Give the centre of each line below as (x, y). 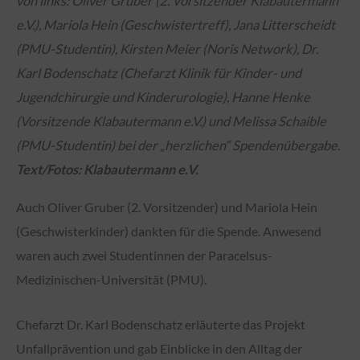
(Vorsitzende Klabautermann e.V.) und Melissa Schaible (171, 121)
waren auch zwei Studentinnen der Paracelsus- (144, 255)
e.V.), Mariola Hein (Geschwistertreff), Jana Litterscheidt (176, 25)
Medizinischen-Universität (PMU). (111, 279)
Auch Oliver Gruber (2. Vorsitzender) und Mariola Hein (167, 207)
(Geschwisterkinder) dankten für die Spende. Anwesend (169, 231)
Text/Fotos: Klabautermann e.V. (107, 170)
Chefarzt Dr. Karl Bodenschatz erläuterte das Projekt (161, 325)
